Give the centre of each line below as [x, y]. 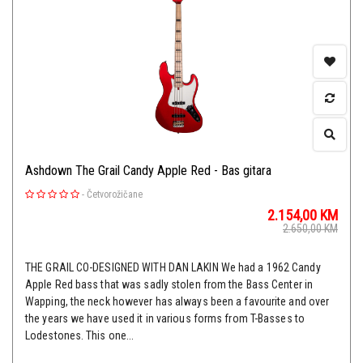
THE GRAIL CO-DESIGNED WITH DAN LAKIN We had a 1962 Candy [173, 268]
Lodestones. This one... [80, 336]
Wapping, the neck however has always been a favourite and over [177, 302]
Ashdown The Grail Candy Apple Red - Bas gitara [148, 171]
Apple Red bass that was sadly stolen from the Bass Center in [169, 285]
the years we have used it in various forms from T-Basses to [165, 319]
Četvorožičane [115, 195]
